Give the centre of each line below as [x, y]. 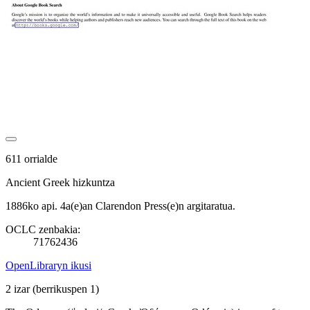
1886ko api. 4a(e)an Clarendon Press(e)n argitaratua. [120, 206]
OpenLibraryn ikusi [48, 265]
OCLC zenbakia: [43, 229]
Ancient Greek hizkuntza [60, 182]
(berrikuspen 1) [66, 289]
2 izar [19, 289]
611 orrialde [31, 158]
